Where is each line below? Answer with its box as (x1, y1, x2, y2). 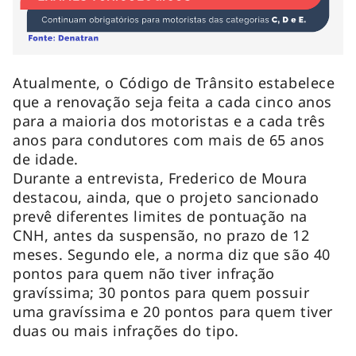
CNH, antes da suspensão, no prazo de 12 (13, 225, 310, 245)
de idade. (13, 149, 79, 168)
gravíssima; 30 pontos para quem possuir (13, 282, 310, 302)
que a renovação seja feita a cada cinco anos (13, 91, 332, 111)
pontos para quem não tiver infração (13, 263, 275, 283)
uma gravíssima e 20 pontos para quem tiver (13, 301, 333, 321)
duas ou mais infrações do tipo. (13, 320, 239, 340)
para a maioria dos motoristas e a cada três (13, 110, 326, 130)
